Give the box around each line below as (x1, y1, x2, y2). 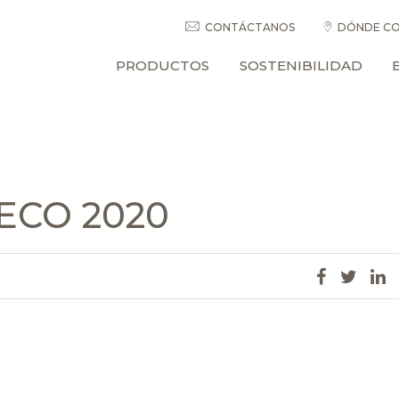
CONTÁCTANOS (204, 20, 295, 34)
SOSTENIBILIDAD (239, 56, 362, 74)
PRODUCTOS (116, 56, 210, 74)
